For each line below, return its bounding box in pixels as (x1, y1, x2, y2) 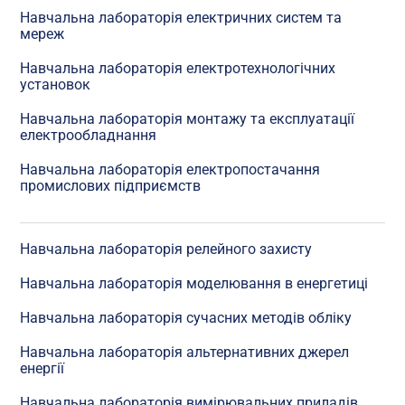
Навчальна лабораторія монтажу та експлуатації (20, 109, 355, 127)
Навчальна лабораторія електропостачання (20, 160, 321, 178)
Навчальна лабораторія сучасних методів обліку (20, 308, 353, 326)
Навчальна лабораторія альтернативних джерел (20, 343, 350, 361)
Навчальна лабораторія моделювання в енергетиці (20, 274, 369, 292)
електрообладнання (20, 126, 157, 144)
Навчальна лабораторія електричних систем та (20, 8, 343, 26)
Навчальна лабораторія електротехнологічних (20, 59, 336, 77)
